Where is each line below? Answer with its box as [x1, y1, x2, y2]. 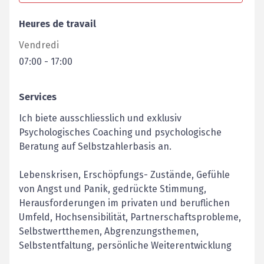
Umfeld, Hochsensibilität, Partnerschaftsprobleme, [19, 212, 241, 223]
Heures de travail [19, 18, 96, 29]
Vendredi [19, 39, 59, 51]
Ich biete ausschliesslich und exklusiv [19, 113, 181, 124]
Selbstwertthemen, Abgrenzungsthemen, [19, 226, 199, 237]
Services [19, 91, 57, 103]
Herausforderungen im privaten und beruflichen [19, 197, 230, 209]
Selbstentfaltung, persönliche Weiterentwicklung [19, 240, 232, 251]
